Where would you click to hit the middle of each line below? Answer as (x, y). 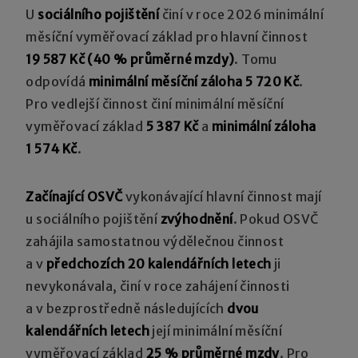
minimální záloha (264, 126)
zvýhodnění (197, 219)
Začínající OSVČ (74, 196)
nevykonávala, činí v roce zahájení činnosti (158, 286)
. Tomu (256, 59)
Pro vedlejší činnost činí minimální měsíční (155, 103)
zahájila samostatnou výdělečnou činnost (155, 241)
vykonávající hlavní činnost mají (222, 196)
